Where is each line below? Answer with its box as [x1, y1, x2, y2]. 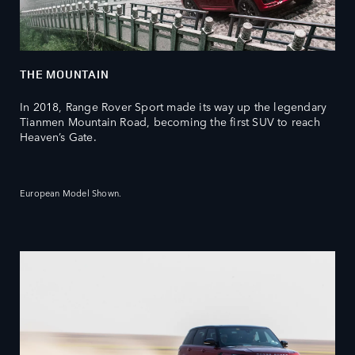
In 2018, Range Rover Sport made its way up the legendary [20, 97, 327, 114]
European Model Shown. [20, 185, 122, 200]
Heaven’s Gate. [20, 128, 97, 144]
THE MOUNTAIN [20, 65, 109, 82]
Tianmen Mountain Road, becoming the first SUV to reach [20, 113, 320, 129]
